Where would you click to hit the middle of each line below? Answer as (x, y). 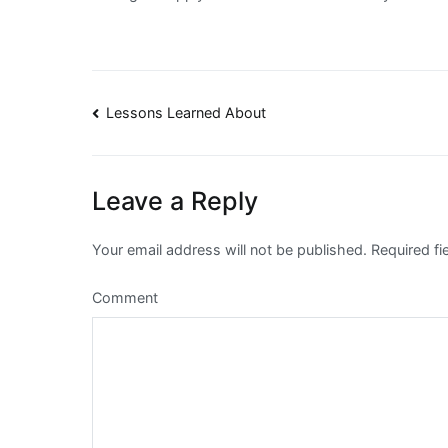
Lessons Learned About (186, 113)
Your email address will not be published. (229, 250)
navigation (170, 161)
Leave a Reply (175, 201)
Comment (125, 298)
